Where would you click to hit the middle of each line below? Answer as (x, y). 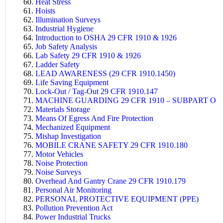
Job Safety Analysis (66, 46)
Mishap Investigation (68, 136)
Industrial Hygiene (64, 28)
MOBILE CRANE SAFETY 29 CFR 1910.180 (111, 145)
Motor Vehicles (59, 154)
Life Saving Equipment (72, 82)
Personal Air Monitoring (73, 190)
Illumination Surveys (68, 19)
